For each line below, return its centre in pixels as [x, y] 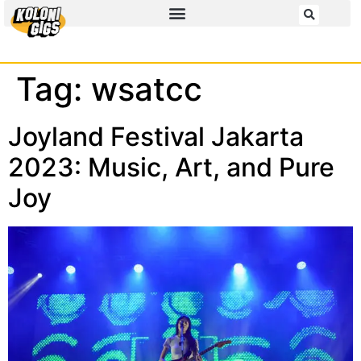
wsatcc [147, 89]
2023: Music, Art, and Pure [171, 167]
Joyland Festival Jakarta [156, 136]
